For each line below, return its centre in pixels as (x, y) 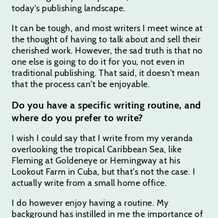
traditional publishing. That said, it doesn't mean (106, 73)
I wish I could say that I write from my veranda (102, 138)
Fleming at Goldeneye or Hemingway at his (96, 160)
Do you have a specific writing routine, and (106, 105)
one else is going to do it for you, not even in (98, 62)
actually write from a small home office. (89, 183)
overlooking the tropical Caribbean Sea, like (97, 149)
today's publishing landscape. (69, 8)
